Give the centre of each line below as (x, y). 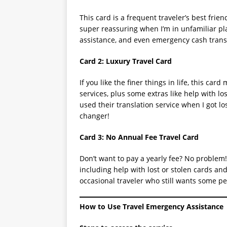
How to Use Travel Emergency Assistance (152, 206)
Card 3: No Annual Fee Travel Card (139, 137)
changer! (94, 116)
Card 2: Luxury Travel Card (126, 61)
